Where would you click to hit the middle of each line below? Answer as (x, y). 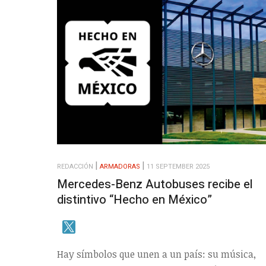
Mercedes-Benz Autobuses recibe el (155, 184)
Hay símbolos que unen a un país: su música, (156, 254)
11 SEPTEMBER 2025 (178, 166)
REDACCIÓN (75, 166)
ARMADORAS (120, 166)
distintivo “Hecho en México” (134, 199)
